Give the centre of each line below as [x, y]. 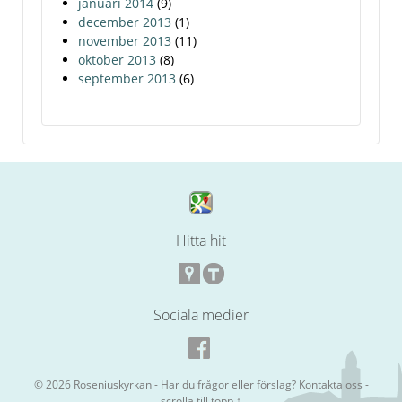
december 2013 [125, 22]
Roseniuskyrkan [112, 384]
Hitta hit [201, 240]
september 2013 [127, 78]
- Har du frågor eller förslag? [225, 384]
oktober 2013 [117, 59]
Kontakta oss [330, 384]
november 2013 [125, 40]
